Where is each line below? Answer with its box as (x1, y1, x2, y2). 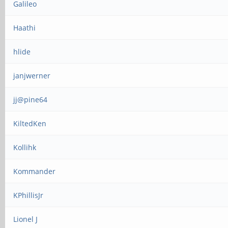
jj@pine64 (13, 95, 48, 104)
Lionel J (13, 214, 38, 224)
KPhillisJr (13, 190, 44, 200)
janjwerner (13, 71, 51, 80)
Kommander (13, 166, 56, 176)
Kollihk (13, 142, 37, 152)
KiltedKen (13, 119, 47, 128)
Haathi (13, 23, 36, 33)
